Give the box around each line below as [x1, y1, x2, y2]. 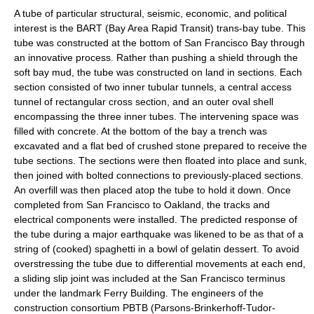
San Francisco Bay [184, 37, 268, 48]
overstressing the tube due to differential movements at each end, [14, 258, 306, 269]
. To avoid [257, 243, 299, 254]
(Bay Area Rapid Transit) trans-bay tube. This [102, 22, 306, 34]
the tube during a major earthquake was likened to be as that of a [14, 228, 303, 240]
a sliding [14, 273, 53, 284]
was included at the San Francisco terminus [89, 273, 285, 284]
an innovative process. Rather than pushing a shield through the [14, 52, 298, 63]
